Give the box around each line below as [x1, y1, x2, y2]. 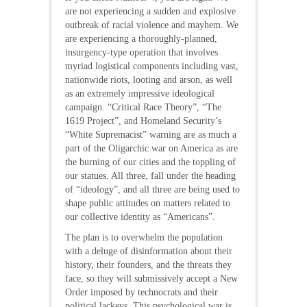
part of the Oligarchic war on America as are [65, 143, 238, 153]
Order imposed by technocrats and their [65, 287, 218, 297]
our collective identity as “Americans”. [65, 212, 215, 222]
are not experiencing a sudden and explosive [65, 6, 236, 16]
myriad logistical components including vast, [65, 61, 238, 71]
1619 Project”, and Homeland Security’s [65, 116, 221, 126]
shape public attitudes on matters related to [65, 198, 230, 208]
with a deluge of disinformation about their [65, 246, 232, 256]
